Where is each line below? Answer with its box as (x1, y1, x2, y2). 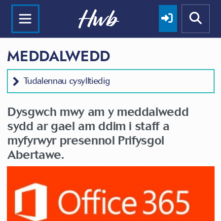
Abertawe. (7, 147, 64, 162)
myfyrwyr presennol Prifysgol (7, 133, 164, 147)
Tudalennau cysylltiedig (23, 75, 110, 86)
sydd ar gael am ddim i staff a (7, 118, 170, 133)
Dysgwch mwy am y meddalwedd (7, 104, 189, 119)
